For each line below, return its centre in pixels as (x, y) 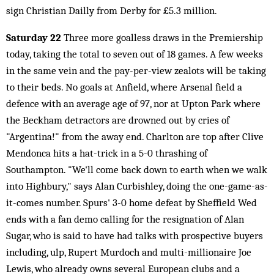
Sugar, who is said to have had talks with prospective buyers (135, 235)
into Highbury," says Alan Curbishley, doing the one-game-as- (137, 186)
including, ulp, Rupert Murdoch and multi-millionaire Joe (129, 252)
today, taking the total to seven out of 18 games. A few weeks (135, 54)
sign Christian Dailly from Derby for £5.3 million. (112, 10)
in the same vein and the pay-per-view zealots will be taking (136, 70)
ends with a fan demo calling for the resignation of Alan (125, 219)
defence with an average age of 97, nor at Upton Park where (133, 103)
